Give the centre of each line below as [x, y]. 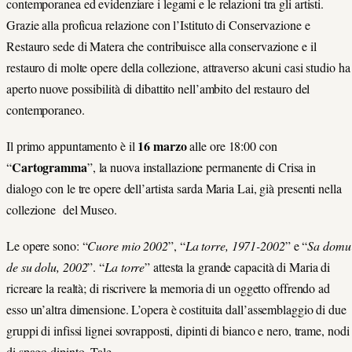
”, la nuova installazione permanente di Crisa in [202, 167]
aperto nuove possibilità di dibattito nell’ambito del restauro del [158, 88]
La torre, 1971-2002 [235, 246]
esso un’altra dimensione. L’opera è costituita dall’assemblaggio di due [176, 310]
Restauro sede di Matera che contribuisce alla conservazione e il [161, 46]
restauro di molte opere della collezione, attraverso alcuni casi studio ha [178, 67]
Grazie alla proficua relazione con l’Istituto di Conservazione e [158, 25]
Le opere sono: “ [47, 246]
